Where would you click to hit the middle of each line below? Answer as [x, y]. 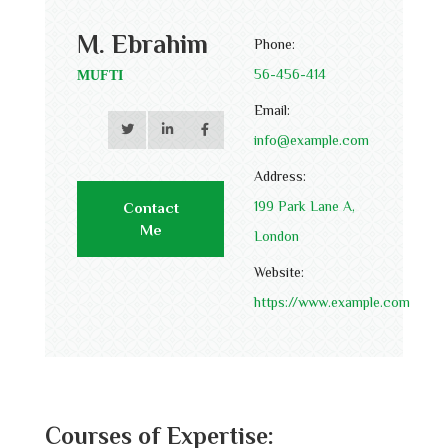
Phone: [274, 43]
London [276, 235]
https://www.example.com [332, 301]
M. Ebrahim [142, 44]
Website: [279, 271]
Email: [272, 109]
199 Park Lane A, [304, 205]
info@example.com [311, 139]
